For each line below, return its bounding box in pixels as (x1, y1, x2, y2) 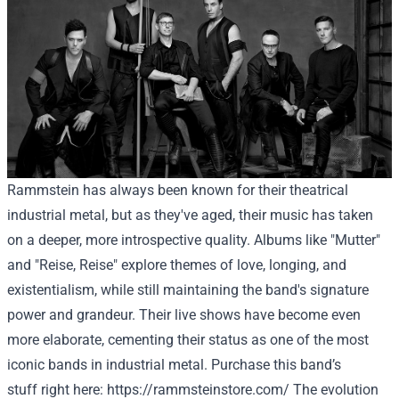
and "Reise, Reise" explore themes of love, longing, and (7, 256, 346, 273)
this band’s (270, 355, 341, 373)
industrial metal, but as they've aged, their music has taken (7, 206, 373, 224)
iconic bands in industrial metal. (7, 355, 211, 373)
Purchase (211, 355, 270, 373)
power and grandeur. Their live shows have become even (7, 305, 361, 323)
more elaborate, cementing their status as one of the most (7, 330, 369, 348)
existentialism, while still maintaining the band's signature (7, 281, 369, 298)
